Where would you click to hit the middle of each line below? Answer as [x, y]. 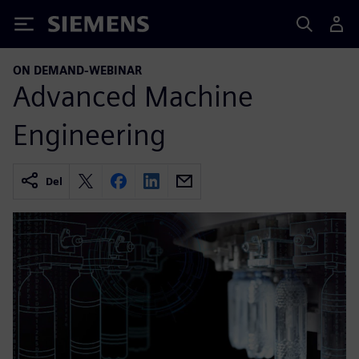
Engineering [89, 134]
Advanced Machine [133, 96]
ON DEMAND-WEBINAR [77, 70]
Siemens [75, 27]
